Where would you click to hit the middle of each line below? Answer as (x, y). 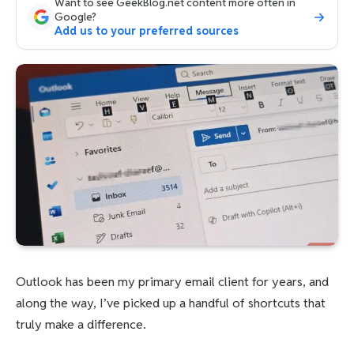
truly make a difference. (81, 324)
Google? (75, 17)
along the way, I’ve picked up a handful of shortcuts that (171, 303)
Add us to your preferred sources (147, 31)
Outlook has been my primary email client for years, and (172, 281)
